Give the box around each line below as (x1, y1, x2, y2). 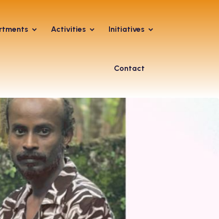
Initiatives (108, 24, 145, 34)
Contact (113, 64, 145, 73)
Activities (50, 24, 86, 34)
